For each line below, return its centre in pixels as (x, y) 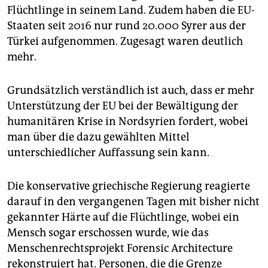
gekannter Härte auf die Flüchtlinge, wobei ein (123, 217)
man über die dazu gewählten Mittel (98, 137)
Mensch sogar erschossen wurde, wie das (108, 232)
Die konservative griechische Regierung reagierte (129, 186)
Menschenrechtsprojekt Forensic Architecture (120, 248)
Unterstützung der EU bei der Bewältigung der (123, 106)
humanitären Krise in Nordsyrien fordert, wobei (128, 121)
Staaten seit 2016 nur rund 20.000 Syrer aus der (127, 25)
